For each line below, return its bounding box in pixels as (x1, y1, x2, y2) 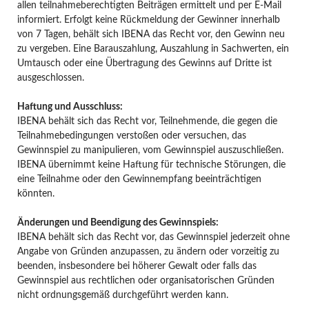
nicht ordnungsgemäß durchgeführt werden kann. (17, 290, 228, 300)
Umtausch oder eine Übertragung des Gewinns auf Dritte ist (17, 58, 272, 68)
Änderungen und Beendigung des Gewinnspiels (17, 217, 216, 228)
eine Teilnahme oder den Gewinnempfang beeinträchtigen (17, 174, 261, 184)
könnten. (17, 188, 54, 199)
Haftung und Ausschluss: (17, 101, 123, 112)
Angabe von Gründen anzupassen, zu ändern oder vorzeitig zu (17, 246, 279, 257)
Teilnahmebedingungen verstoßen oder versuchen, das (17, 130, 246, 141)
